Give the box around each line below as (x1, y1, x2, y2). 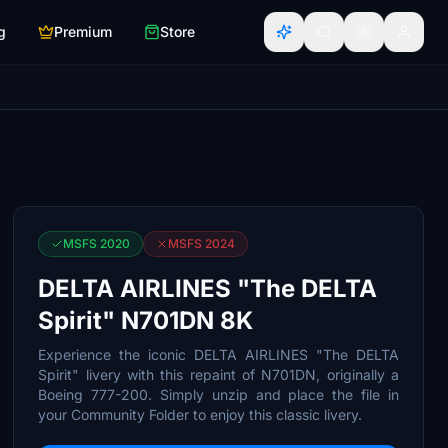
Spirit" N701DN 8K (38, 306, 254, 335)
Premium (54, 23, 112, 40)
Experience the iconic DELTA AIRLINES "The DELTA (38, 346, 399, 363)
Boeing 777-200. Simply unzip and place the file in (38, 386, 399, 403)
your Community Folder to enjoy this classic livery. (38, 406, 363, 423)
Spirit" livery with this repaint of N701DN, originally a (38, 366, 399, 383)
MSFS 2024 (168, 236, 236, 251)
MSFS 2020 (63, 236, 131, 251)
